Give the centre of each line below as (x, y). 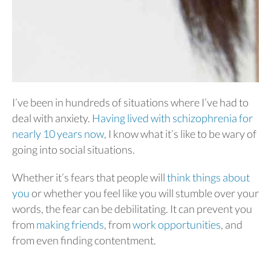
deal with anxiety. (52, 118)
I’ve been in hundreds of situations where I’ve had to (130, 102)
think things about (208, 177)
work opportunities (177, 224)
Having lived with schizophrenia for (172, 118)
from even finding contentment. (85, 240)
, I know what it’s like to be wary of (180, 134)
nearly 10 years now (58, 134)
